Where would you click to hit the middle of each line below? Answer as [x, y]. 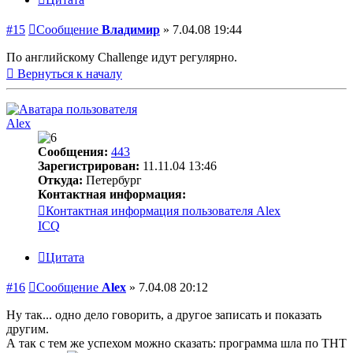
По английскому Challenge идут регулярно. [122, 58]
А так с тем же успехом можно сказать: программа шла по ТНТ [176, 344]
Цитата [65, 258]
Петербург [112, 180]
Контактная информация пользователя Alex [163, 211]
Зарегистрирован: [89, 166]
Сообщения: [73, 152]
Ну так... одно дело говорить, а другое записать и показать [164, 315]
